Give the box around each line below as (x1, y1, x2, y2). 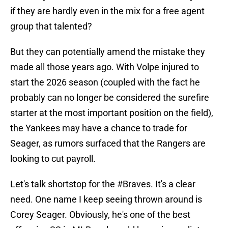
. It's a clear (151, 179, 195, 190)
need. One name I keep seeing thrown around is (10, 194, 202, 205)
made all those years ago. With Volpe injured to (10, 62, 199, 73)
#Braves (117, 179, 151, 190)
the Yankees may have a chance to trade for (10, 123, 187, 134)
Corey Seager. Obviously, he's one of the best (10, 209, 190, 220)
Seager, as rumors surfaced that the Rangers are (10, 138, 206, 149)
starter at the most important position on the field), (10, 107, 213, 119)
